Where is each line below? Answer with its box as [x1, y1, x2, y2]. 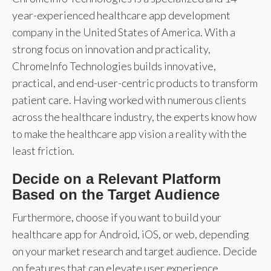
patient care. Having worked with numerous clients [12, 93, 246, 106]
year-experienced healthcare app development [12, 8, 230, 22]
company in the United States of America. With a [12, 25, 235, 39]
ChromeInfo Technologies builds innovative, [12, 59, 216, 73]
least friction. [12, 143, 74, 157]
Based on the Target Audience [12, 186, 220, 203]
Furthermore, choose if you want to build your [12, 210, 221, 224]
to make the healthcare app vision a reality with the [12, 126, 247, 140]
